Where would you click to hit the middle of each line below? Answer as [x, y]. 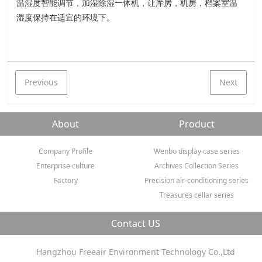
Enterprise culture [65, 166]
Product [196, 124]
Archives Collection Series [196, 166]
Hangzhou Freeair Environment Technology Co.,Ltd [135, 252]
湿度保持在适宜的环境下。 [66, 17]
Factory [65, 181]
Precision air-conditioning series [196, 181]
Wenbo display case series [196, 151]
